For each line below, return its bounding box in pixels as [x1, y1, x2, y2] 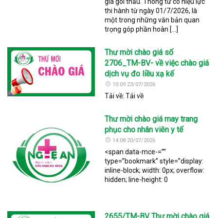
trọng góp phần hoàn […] [105, 25, 178, 33]
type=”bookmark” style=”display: [105, 157, 203, 165]
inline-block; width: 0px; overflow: [105, 166, 204, 174]
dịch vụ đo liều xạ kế [105, 69, 174, 78]
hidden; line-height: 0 [105, 175, 168, 183]
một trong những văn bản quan [105, 16, 200, 24]
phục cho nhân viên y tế [105, 125, 183, 134]
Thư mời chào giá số [105, 47, 173, 57]
